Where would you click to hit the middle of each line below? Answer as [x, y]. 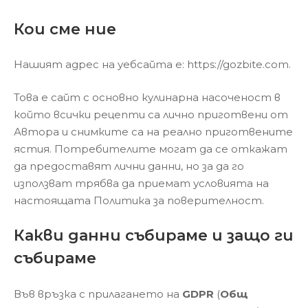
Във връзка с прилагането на [98, 294]
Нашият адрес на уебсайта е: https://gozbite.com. [152, 64]
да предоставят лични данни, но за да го [129, 166]
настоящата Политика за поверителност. [139, 200]
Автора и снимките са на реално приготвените [153, 131]
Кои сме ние [65, 29]
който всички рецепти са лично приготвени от [151, 114]
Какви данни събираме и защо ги [154, 235]
